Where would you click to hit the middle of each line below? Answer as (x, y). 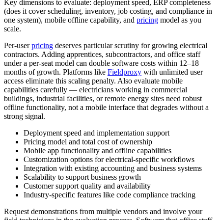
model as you (180, 20)
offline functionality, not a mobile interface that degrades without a (106, 107)
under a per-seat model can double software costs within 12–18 (101, 63)
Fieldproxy (124, 72)
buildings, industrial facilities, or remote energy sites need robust (103, 98)
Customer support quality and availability (87, 186)
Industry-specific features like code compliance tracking (110, 194)
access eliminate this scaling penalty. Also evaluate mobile (93, 81)
